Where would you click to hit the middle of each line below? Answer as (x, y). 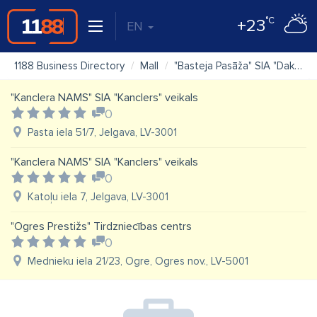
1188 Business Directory (69, 66)
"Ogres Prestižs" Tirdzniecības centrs (101, 226)
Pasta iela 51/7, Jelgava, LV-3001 (102, 132)
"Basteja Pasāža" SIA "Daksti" (234, 66)
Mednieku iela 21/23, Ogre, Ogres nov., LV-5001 (138, 261)
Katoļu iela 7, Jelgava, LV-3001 (98, 197)
